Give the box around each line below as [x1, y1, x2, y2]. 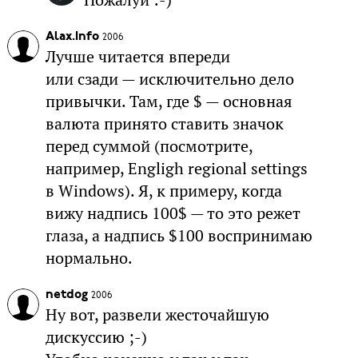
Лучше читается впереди [45, 46, 230, 67]
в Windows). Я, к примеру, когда [45, 180, 282, 201]
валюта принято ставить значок [45, 113, 284, 134]
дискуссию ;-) [45, 326, 147, 348]
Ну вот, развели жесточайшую [45, 304, 269, 325]
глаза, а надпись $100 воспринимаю [45, 225, 312, 246]
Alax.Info [45, 30, 99, 43]
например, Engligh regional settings [45, 157, 308, 179]
